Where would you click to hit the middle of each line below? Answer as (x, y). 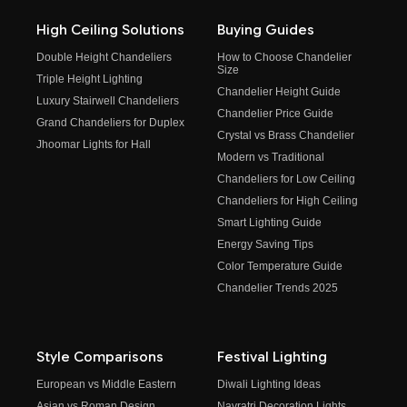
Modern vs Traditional (271, 158)
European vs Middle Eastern (106, 385)
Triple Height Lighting (89, 79)
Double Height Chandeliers (104, 58)
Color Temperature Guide (280, 267)
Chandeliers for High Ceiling (288, 201)
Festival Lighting (272, 357)
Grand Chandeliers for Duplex (110, 123)
